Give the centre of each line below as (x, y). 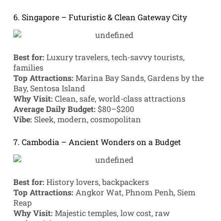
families (28, 68)
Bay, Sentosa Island (49, 88)
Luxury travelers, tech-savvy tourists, (114, 57)
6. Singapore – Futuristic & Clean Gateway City (100, 17)
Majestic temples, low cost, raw (111, 213)
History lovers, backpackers (96, 182)
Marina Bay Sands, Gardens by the (138, 78)
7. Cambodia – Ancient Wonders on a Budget (97, 142)
